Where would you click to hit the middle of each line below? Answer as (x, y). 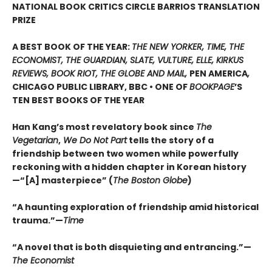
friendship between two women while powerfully (125, 154)
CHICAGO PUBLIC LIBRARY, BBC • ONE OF (101, 87)
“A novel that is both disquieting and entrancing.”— (132, 247)
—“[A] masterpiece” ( (63, 181)
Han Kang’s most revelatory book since (104, 127)
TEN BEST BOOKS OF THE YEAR (78, 100)
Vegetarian (35, 141)
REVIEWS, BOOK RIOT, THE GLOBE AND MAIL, (101, 74)
